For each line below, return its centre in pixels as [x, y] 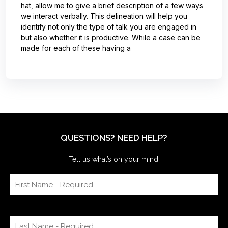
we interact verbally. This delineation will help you [104, 16]
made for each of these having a [76, 48]
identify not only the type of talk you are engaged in [109, 27]
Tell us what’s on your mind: [114, 160]
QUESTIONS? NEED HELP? [114, 138]
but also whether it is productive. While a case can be [111, 38]
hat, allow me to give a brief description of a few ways [112, 6]
